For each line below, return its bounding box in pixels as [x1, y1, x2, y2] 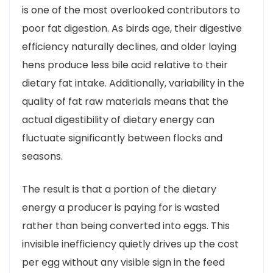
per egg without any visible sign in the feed [22, 255, 225, 269]
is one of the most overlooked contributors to [22, 3, 240, 17]
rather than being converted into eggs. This [22, 219, 230, 233]
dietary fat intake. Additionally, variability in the [22, 76, 244, 90]
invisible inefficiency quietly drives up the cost [22, 237, 239, 251]
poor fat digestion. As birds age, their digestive [22, 21, 242, 35]
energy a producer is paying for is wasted [22, 200, 219, 214]
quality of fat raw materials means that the [22, 94, 229, 108]
